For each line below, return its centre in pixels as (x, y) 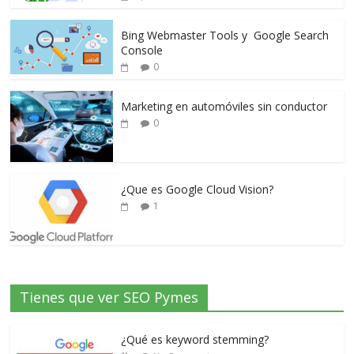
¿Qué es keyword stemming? (195, 339)
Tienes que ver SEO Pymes (109, 297)
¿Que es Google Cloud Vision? (198, 189)
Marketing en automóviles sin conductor (224, 106)
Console (142, 50)
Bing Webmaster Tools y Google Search (225, 35)
